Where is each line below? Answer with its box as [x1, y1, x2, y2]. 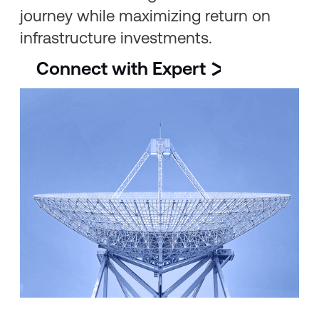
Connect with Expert [36, 58, 206, 80]
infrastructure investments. [20, 28, 213, 47]
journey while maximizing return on [20, 6, 271, 25]
